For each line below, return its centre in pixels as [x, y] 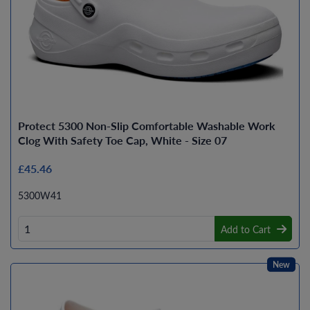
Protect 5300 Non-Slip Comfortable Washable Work [147, 126]
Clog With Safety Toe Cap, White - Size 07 [122, 140]
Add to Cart [245, 230]
